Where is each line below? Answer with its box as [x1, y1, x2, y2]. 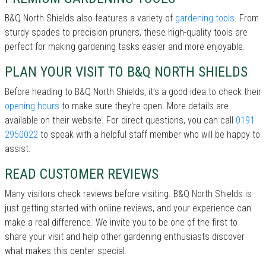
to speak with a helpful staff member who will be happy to [38, 129, 260, 141]
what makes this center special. [5, 245, 127, 257]
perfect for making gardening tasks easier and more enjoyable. [5, 41, 245, 53]
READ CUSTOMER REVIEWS [5, 166, 159, 183]
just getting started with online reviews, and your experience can [5, 202, 251, 214]
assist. [5, 143, 31, 155]
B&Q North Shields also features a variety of [5, 12, 175, 24]
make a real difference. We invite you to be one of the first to [5, 217, 237, 229]
